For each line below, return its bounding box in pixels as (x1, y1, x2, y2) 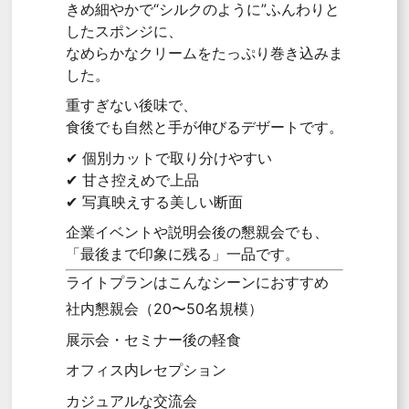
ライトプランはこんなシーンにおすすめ (65, 273, 329, 292)
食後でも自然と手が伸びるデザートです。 (65, 118, 343, 137)
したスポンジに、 (65, 21, 183, 40)
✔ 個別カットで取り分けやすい (65, 148, 272, 167)
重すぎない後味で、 (65, 96, 197, 115)
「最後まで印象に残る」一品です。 (65, 245, 299, 264)
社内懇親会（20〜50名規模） (65, 299, 263, 318)
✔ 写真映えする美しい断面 (65, 192, 243, 211)
